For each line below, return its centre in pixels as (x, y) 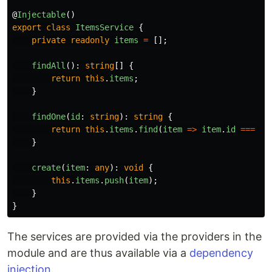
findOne (49, 117)
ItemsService (104, 27)
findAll (49, 66)
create (46, 168)
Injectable (41, 15)
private (49, 40)
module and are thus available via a (98, 253)
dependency (221, 253)
